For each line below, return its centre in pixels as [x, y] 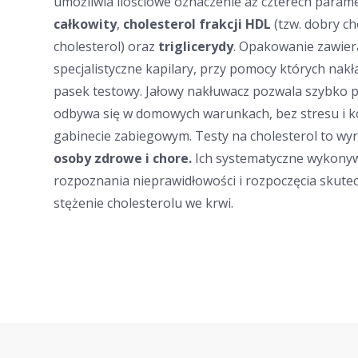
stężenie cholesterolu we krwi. [144, 203]
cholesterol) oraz [106, 46]
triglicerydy [196, 46]
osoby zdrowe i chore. [123, 158]
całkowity [86, 24]
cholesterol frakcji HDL [197, 24]
